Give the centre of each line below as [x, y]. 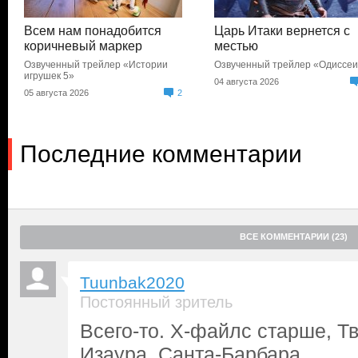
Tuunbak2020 [132, 283]
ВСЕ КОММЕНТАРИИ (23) [294, 237]
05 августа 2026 [56, 93]
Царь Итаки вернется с [282, 31]
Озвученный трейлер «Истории [96, 65]
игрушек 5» [49, 76]
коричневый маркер [83, 46]
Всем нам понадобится [93, 31]
